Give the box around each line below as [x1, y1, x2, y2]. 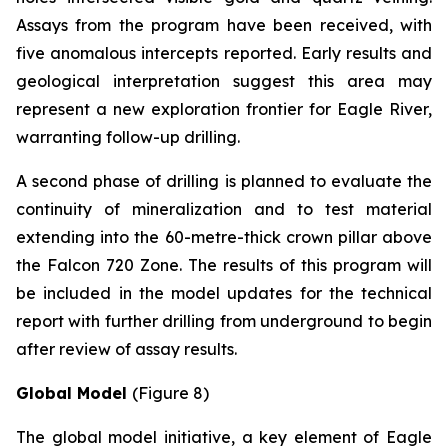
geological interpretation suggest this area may [16, 71, 432, 91]
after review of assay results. [16, 339, 237, 359]
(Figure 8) [132, 383, 209, 403]
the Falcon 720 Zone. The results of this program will [16, 255, 432, 275]
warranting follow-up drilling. [16, 127, 240, 147]
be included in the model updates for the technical [16, 283, 432, 303]
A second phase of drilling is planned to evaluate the [16, 171, 432, 191]
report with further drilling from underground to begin [16, 311, 432, 331]
